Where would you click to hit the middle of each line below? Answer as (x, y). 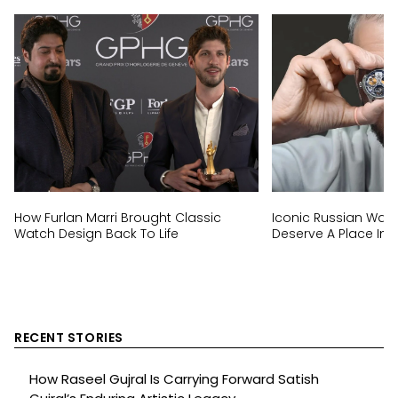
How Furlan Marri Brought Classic (118, 218)
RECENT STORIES (69, 338)
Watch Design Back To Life (96, 234)
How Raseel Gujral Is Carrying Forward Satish (174, 379)
